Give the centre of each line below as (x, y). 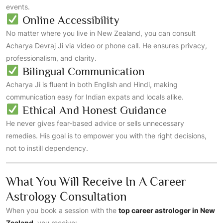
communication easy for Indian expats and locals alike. (95, 97)
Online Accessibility (69, 20)
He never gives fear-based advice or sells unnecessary (95, 123)
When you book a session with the (62, 210)
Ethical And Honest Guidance (93, 110)
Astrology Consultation (66, 196)
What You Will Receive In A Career (96, 181)
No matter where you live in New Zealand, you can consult (101, 33)
